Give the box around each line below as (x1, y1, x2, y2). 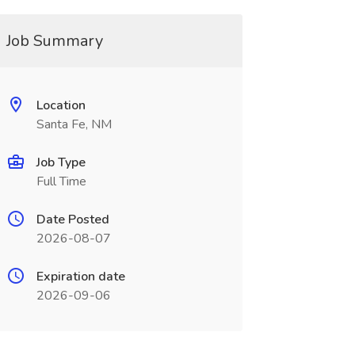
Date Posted (36, 211, 109, 228)
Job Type (36, 154, 86, 171)
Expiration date (36, 268, 125, 285)
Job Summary (6, 30, 103, 52)
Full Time (36, 173, 86, 190)
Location (36, 97, 86, 114)
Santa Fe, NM (36, 116, 112, 133)
